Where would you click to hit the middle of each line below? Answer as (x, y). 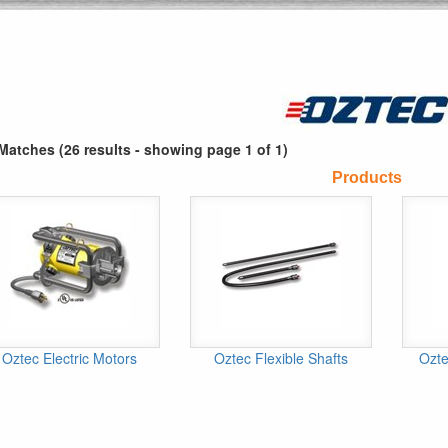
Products (366, 177)
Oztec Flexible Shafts (280, 358)
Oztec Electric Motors (70, 358)
